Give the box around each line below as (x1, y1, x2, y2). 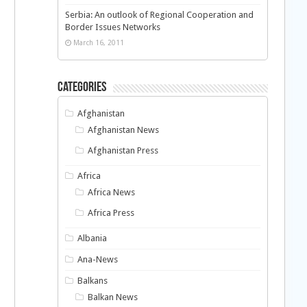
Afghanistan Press (88, 145, 159, 156)
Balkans (77, 275, 108, 286)
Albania (77, 233, 108, 243)
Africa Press (88, 208, 135, 218)
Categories (57, 81, 106, 95)
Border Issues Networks (64, 22, 160, 32)
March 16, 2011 (73, 38, 124, 47)
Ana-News (77, 254, 119, 265)
